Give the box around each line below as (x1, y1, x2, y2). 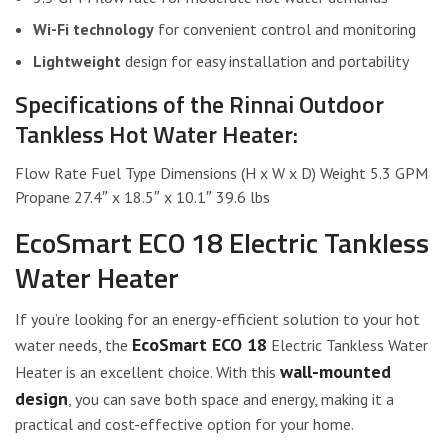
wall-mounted (280, 359, 391, 383)
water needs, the (15, 334, 132, 355)
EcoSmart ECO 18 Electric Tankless (15, 220, 429, 264)
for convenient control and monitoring (154, 18, 416, 39)
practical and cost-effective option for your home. (15, 413, 354, 434)
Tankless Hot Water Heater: (15, 115, 298, 152)
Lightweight (33, 50, 121, 71)
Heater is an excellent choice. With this (15, 361, 280, 382)
